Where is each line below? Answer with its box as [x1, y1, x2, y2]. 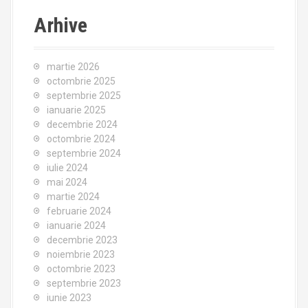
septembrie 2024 [47, 148, 121, 159]
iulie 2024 [47, 162, 88, 173]
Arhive [34, 13, 87, 37]
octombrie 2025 [47, 76, 115, 87]
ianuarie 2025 [47, 104, 106, 115]
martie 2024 [47, 191, 100, 202]
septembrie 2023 [47, 278, 121, 289]
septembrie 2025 [47, 90, 121, 101]
